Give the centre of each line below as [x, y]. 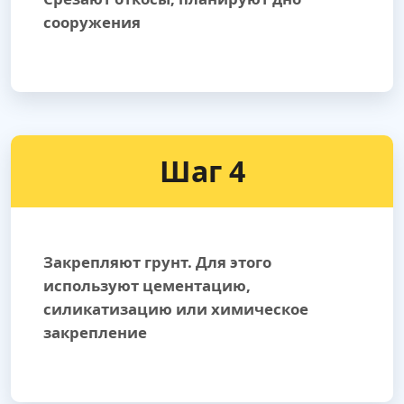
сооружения [92, 23]
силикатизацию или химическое [176, 309]
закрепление [95, 333]
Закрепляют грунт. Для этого [157, 262]
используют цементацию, [147, 286]
